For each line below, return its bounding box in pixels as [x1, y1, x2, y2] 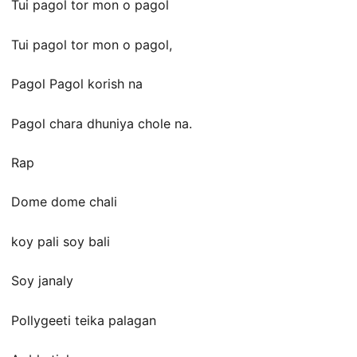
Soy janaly [11, 273, 73, 289]
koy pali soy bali [11, 233, 110, 249]
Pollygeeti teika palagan [11, 312, 156, 328]
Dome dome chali [11, 194, 117, 210]
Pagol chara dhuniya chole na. [11, 115, 192, 131]
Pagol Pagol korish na [11, 76, 143, 92]
